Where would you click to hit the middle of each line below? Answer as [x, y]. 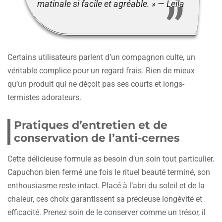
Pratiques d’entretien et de [91, 125]
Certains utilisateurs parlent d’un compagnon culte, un [101, 57]
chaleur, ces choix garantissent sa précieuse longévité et [105, 199]
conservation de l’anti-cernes [97, 138]
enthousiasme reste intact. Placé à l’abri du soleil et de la [106, 185]
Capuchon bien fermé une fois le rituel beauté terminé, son [109, 172]
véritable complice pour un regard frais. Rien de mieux [101, 70]
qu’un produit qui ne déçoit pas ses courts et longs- [96, 84]
